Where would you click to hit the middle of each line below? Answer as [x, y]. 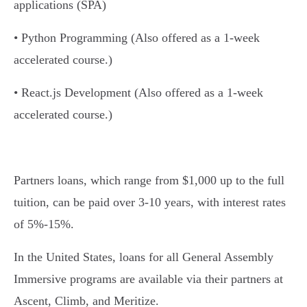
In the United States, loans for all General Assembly [144, 257]
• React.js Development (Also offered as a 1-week [138, 93]
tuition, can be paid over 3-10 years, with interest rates [150, 202]
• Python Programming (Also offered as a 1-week [137, 38]
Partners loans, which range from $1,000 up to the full [149, 180]
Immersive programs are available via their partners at [148, 279]
